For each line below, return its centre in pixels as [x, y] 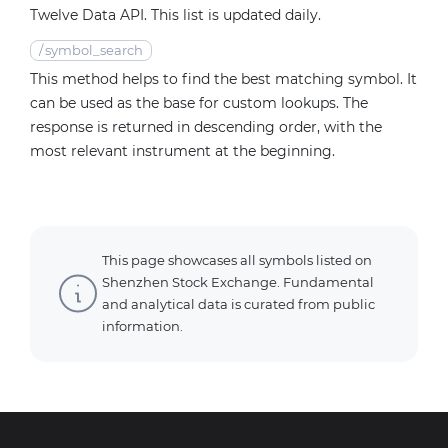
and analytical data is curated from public [238, 304]
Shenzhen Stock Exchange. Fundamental [238, 282]
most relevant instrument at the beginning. [182, 150]
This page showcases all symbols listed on [237, 260]
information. [142, 326]
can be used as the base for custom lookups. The [199, 102]
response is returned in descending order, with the [206, 126]
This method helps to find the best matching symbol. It [223, 78]
